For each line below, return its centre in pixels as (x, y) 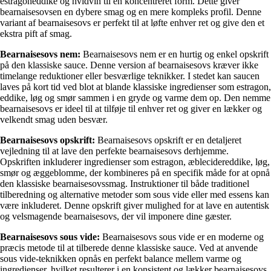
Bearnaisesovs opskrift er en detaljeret (168, 140)
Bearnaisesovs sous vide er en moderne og (182, 237)
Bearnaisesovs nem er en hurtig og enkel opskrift (175, 54)
